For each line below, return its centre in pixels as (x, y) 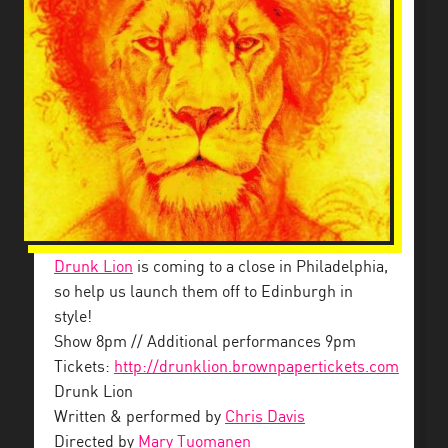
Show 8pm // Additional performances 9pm (205, 343)
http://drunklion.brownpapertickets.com (256, 368)
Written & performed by (139, 418)
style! (73, 318)
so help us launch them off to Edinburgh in (203, 293)
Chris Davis (265, 418)
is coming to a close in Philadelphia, (260, 268)
